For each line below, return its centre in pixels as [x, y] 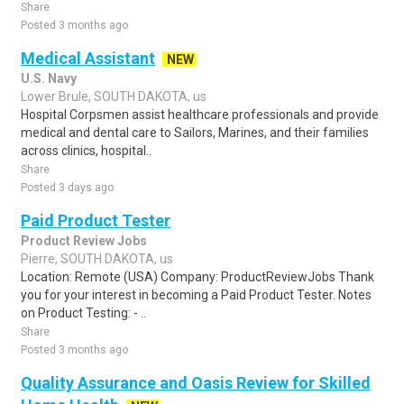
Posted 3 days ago [67, 188]
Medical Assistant [88, 58]
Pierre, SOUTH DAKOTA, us [97, 259]
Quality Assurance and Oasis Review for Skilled [196, 383]
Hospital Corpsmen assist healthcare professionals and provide [200, 115]
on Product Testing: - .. [83, 313]
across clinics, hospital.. [86, 151]
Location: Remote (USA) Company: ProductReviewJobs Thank [197, 277]
